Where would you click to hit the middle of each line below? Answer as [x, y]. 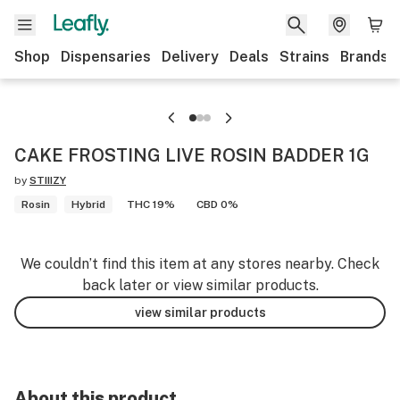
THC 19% [151, 204]
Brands [364, 57]
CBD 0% [217, 204]
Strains [304, 57]
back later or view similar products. [200, 285]
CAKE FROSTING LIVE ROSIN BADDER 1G [192, 155]
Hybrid [88, 204]
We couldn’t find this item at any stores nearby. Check [200, 264]
